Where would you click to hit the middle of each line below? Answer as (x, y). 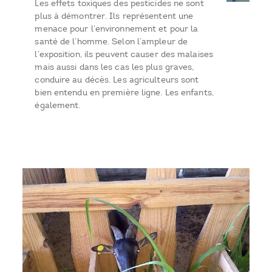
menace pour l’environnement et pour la (117, 29)
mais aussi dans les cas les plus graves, (114, 67)
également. (58, 106)
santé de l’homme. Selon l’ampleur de (111, 42)
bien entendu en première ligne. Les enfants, (124, 93)
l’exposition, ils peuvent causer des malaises (124, 55)
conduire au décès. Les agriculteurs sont (117, 80)
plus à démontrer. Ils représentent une (114, 16)
